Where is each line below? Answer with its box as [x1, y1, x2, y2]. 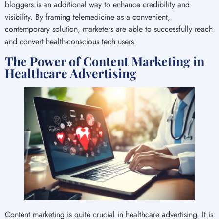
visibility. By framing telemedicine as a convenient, [5, 11, 170, 23]
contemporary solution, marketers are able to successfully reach [5, 23, 213, 35]
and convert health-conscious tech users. [5, 36, 136, 47]
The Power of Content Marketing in [5, 52, 204, 69]
